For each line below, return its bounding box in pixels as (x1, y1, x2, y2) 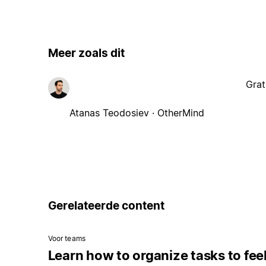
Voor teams (47, 233, 85, 243)
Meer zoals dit (47, 46, 125, 60)
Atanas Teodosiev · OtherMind (69, 107, 204, 119)
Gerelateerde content (47, 199, 164, 213)
